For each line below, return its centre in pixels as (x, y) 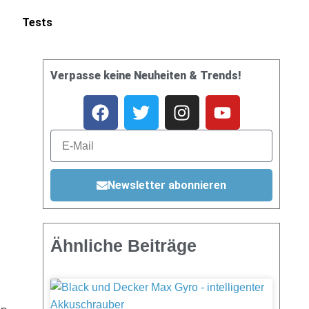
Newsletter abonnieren (167, 185)
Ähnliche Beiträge (123, 246)
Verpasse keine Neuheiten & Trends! (146, 76)
